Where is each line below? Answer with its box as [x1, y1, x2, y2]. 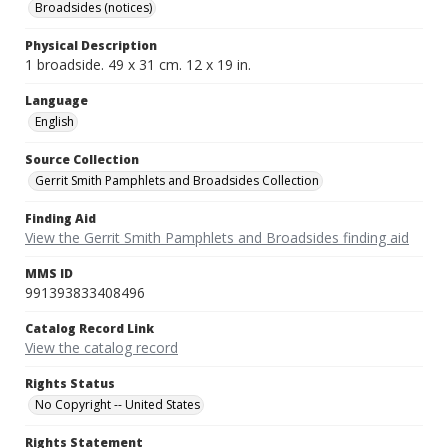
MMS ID [25, 265, 73, 283]
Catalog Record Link [25, 320, 154, 338]
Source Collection [25, 151, 139, 169]
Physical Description [25, 37, 157, 55]
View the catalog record [25, 338, 178, 358]
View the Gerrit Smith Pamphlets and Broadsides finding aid [25, 228, 409, 248]
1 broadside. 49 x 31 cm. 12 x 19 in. [25, 55, 251, 75]
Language [25, 92, 88, 110]
